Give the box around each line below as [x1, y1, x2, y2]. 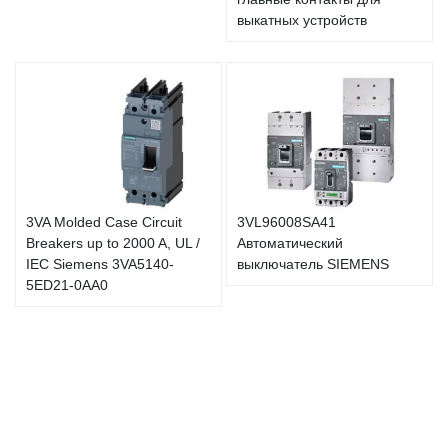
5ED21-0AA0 [26, 277, 108, 294]
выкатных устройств [237, 12, 367, 29]
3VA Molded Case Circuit [26, 214, 182, 231]
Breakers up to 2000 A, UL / [26, 235, 200, 252]
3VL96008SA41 [237, 214, 336, 231]
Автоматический [237, 235, 343, 252]
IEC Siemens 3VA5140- [26, 256, 174, 273]
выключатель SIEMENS [237, 256, 389, 273]
